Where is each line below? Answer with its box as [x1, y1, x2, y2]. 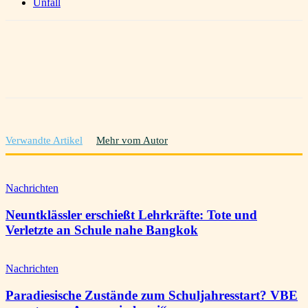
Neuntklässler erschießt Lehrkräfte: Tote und [5, 207, 257, 222]
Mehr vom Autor [96, 134, 168, 146]
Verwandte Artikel [5, 134, 82, 146]
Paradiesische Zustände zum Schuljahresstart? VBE [5, 287, 298, 302]
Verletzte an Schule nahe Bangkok [5, 222, 198, 237]
